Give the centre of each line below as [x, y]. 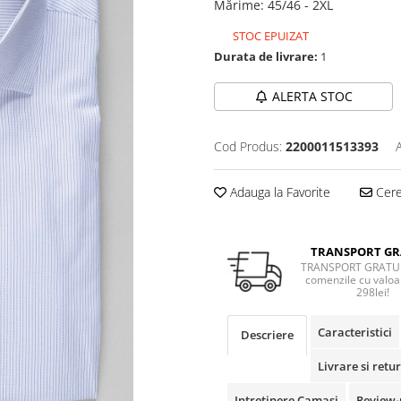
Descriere [267, 335]
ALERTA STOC [312, 96]
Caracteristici [355, 332]
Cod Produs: [248, 146]
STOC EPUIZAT [269, 36]
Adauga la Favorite [278, 192]
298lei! [373, 292]
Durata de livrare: [266, 56]
